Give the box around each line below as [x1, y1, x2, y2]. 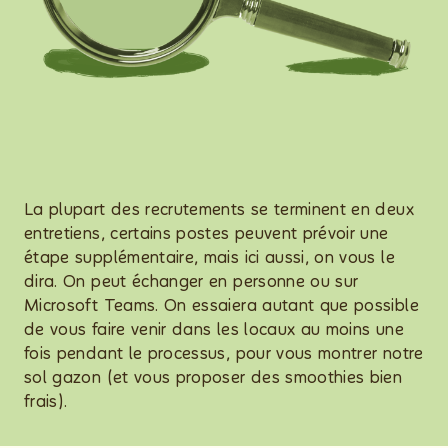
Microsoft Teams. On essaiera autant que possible [24, 296, 419, 315]
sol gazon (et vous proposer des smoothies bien [24, 368, 403, 387]
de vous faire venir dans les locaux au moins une [24, 320, 404, 339]
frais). [24, 392, 68, 411]
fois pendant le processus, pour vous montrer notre [24, 344, 424, 363]
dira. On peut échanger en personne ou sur [24, 272, 359, 291]
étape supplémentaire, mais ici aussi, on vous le [24, 248, 395, 267]
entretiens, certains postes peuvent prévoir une [24, 224, 389, 243]
